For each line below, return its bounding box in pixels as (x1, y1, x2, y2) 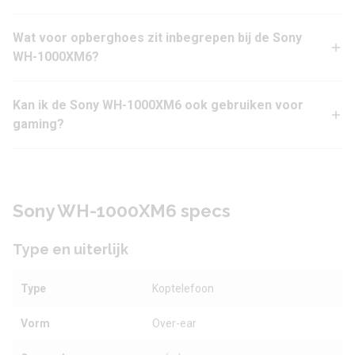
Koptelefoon (152, 282, 215, 296)
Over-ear (152, 317, 197, 330)
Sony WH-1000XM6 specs (13, 200, 231, 222)
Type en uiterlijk (13, 241, 128, 258)
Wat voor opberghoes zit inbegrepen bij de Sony (13, 30, 302, 46)
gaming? (13, 116, 64, 132)
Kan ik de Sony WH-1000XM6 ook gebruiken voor (13, 97, 303, 113)
